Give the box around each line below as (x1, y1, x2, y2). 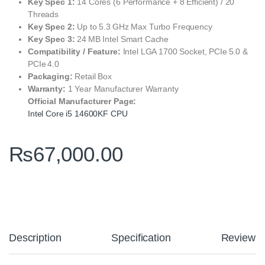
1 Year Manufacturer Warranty (65, 83, 179, 93)
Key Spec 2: (28, 21, 75, 31)
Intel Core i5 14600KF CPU (28, 108, 128, 118)
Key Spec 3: (28, 34, 75, 44)
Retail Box (72, 71, 112, 81)
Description (9, 231, 62, 244)
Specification (111, 231, 171, 244)
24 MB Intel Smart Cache (75, 34, 169, 44)
